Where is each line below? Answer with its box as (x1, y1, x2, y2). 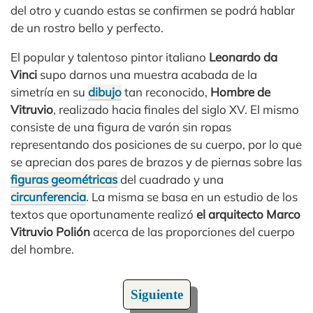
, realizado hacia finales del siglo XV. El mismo (53, 102, 299, 117)
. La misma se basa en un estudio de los (86, 189, 298, 204)
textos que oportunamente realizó (10, 207, 194, 221)
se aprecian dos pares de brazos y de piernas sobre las (10, 154, 302, 169)
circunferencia (10, 189, 86, 204)
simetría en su (10, 85, 88, 99)
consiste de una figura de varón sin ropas (10, 119, 231, 134)
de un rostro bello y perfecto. (10, 20, 163, 35)
